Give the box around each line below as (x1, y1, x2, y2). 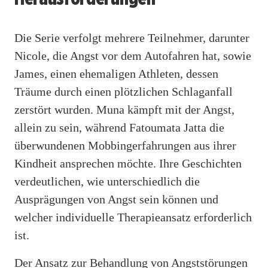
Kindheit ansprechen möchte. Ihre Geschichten (14, 156, 242, 170)
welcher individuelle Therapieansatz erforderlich (14, 210, 252, 224)
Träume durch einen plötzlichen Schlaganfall (14, 84, 233, 98)
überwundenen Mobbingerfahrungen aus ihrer (14, 138, 236, 152)
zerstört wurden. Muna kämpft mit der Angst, (14, 102, 234, 116)
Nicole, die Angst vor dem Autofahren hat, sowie (14, 48, 251, 62)
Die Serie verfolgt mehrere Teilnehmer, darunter (14, 31, 249, 44)
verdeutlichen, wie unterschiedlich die (14, 174, 200, 188)
